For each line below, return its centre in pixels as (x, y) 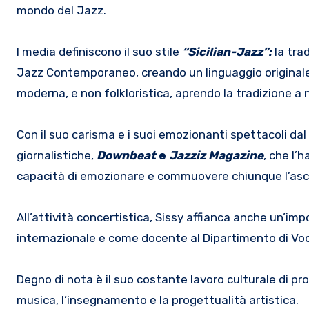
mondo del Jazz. (61, 10)
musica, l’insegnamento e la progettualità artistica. (158, 300)
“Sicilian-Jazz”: (227, 51)
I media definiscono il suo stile (99, 51)
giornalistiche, (57, 155)
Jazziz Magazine (215, 155)
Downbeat (128, 155)
